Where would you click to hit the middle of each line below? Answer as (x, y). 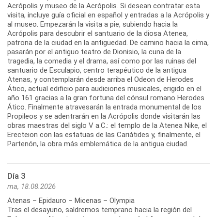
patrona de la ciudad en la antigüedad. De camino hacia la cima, (108, 43)
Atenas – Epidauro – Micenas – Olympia (71, 201)
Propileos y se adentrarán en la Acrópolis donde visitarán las (104, 116)
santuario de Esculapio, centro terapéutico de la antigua (97, 70)
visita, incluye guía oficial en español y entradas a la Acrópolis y (108, 15)
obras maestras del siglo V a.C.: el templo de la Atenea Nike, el (107, 126)
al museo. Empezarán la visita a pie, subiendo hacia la (93, 24)
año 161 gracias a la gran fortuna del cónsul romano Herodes (106, 98)
